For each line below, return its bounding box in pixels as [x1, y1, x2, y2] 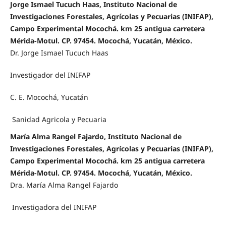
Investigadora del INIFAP [10, 202, 96, 212]
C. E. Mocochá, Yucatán [10, 92, 88, 102]
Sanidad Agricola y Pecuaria [10, 115, 106, 125]
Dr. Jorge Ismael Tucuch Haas [10, 48, 108, 58]
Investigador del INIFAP [10, 70, 90, 80]
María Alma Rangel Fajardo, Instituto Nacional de [10, 132, 182, 142]
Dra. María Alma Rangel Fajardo [10, 180, 118, 190]
